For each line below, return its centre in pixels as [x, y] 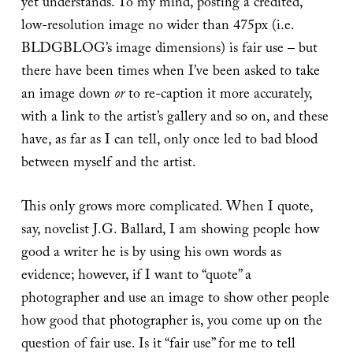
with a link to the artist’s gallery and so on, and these [175, 118]
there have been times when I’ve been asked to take [170, 72]
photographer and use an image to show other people [175, 299]
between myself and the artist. [108, 164]
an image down [67, 95]
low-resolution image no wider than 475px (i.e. [157, 27]
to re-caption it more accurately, [218, 95]
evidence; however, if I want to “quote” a [136, 277]
